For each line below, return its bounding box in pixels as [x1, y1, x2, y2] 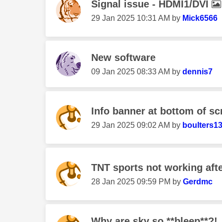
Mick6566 [182, 14, 218, 22]
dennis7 [182, 67, 213, 76]
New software [91, 52, 156, 63]
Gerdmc [183, 177, 213, 186]
